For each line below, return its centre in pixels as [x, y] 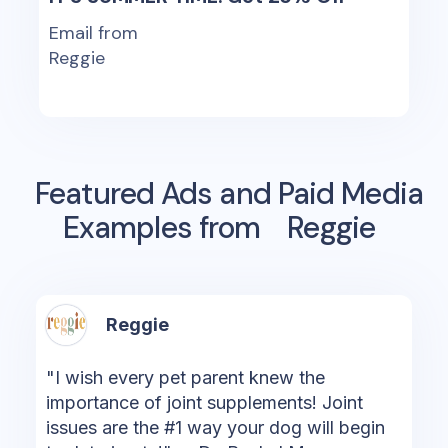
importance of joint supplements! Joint [204, 403]
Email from [93, 33]
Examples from [165, 228]
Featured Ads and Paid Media [229, 194]
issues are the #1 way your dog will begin [215, 428]
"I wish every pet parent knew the [185, 378]
